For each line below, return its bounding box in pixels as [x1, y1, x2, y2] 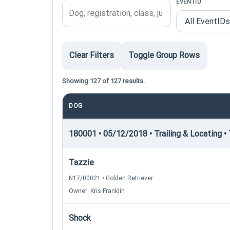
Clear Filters [69, 50, 114, 60]
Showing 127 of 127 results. [62, 77, 145, 85]
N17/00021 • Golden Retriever [69, 175, 153, 182]
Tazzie [69, 158, 94, 167]
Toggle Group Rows [128, 50, 200, 60]
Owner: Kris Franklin [69, 187, 125, 195]
